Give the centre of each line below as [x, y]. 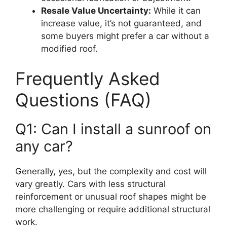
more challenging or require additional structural [113, 210]
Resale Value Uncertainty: [96, 10]
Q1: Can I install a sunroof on [113, 129]
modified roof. [69, 48]
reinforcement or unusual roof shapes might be [111, 197]
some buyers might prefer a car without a [125, 36]
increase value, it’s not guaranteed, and [121, 23]
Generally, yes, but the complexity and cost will [111, 172]
